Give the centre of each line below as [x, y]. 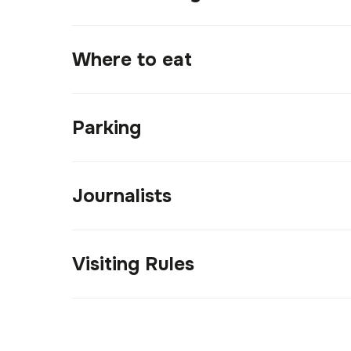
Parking [107, 128]
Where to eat [132, 60]
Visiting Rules [133, 264]
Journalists [122, 196]
